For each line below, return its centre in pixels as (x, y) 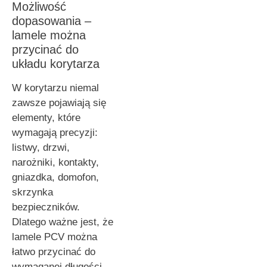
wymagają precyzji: (55, 132)
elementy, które (46, 117)
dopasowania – (52, 21)
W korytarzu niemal (55, 88)
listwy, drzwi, (41, 147)
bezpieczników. (46, 207)
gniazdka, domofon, (55, 177)
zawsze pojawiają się (59, 103)
